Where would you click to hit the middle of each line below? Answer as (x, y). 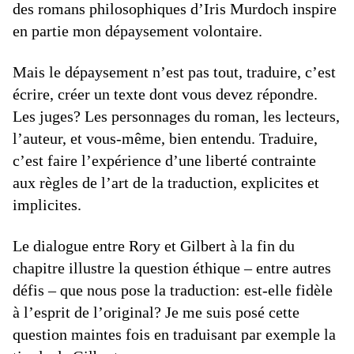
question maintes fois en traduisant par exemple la (174, 334)
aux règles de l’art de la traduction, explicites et (166, 182)
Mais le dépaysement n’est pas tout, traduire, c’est (174, 72)
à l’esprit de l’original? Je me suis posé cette (156, 312)
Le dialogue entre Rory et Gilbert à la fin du (154, 245)
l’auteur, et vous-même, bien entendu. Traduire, (165, 138)
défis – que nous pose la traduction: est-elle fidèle (173, 290)
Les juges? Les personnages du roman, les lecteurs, (176, 116)
